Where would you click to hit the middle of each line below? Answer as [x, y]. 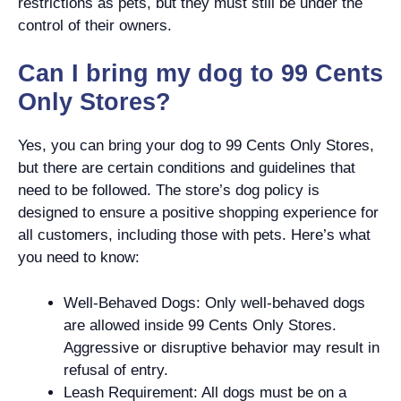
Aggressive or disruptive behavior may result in [222, 347]
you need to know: [79, 257]
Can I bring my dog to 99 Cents [200, 73]
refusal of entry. [116, 370]
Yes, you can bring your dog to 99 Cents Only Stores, [196, 145]
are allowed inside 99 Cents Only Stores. [200, 325]
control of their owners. [95, 25]
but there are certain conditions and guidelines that [187, 168]
